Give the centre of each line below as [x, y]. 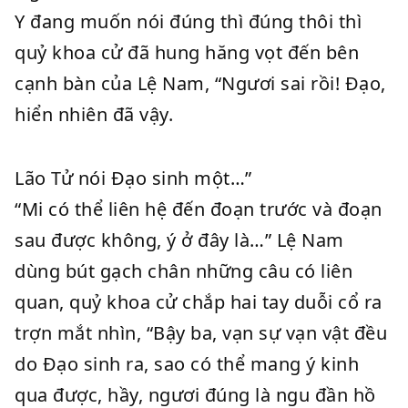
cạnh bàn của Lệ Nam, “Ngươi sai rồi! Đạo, [200, 83]
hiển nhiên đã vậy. [94, 114]
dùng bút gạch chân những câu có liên [184, 271]
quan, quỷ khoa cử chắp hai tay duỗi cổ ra [199, 302]
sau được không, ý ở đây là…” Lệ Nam [179, 240]
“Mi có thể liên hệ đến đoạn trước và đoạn [199, 209]
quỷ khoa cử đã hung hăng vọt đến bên [187, 52]
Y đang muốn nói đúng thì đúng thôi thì [188, 21]
